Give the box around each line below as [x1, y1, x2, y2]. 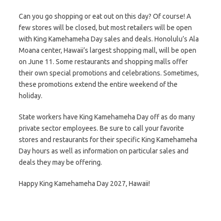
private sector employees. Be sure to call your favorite [19, 124, 184, 132]
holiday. [19, 92, 42, 100]
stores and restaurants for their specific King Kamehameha [19, 136, 197, 144]
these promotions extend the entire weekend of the [19, 80, 178, 88]
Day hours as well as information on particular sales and [19, 147, 188, 155]
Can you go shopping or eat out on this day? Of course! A [19, 12, 191, 20]
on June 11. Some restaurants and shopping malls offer [19, 58, 188, 66]
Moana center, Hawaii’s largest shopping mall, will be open [19, 46, 196, 54]
